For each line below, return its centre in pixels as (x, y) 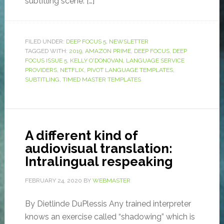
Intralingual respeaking (99, 162)
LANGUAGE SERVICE (155, 61)
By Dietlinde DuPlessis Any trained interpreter (108, 204)
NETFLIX (72, 70)
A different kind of (81, 136)
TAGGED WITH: (47, 51)
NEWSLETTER (128, 42)
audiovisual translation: (98, 149)
